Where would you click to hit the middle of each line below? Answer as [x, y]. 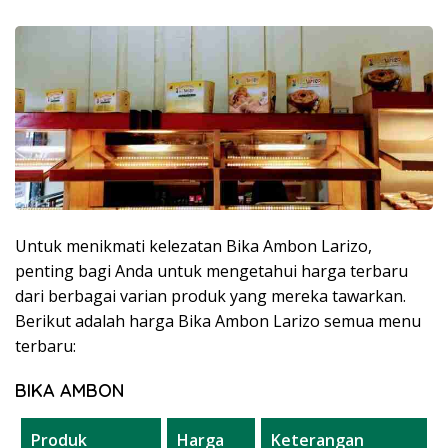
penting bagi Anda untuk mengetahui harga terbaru [211, 270]
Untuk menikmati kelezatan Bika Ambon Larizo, [193, 245]
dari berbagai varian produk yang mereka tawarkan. [210, 295]
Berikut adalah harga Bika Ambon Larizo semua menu [218, 320]
